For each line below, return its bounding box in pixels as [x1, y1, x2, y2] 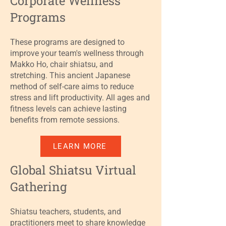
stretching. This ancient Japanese [10, 71, 130, 80]
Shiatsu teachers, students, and [10, 207, 121, 216]
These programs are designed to [10, 37, 125, 47]
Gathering [10, 179, 67, 195]
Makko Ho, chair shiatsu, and [10, 60, 113, 69]
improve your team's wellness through [10, 48, 144, 58]
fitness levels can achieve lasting [10, 104, 127, 114]
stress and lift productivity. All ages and [10, 93, 150, 102]
